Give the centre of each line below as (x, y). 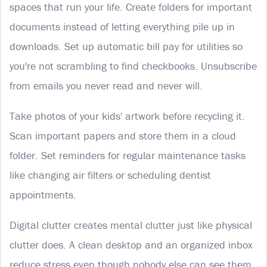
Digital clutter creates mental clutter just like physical (131, 225)
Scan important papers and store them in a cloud (123, 135)
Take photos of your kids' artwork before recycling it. (127, 116)
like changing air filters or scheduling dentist (110, 175)
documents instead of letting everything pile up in (122, 26)
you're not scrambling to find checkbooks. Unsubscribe (133, 66)
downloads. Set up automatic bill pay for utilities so (126, 46)
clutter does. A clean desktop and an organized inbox (131, 244)
